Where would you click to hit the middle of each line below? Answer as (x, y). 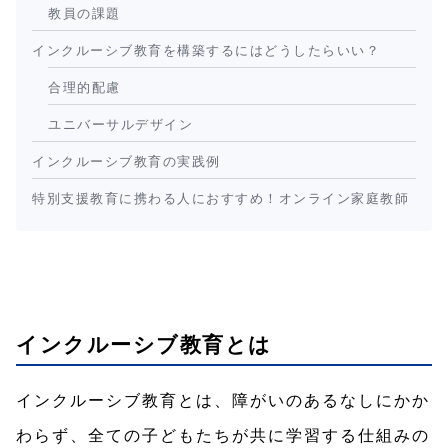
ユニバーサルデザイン (120, 124)
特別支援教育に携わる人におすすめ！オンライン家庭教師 (220, 198)
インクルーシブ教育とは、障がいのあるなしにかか (223, 400)
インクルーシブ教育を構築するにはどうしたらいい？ (206, 50)
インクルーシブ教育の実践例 (126, 161)
